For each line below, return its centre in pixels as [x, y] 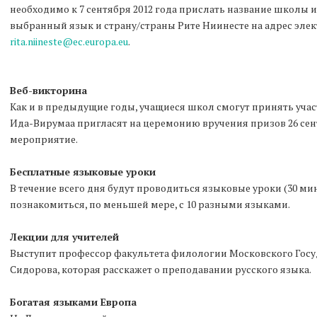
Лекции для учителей [64, 237]
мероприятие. [44, 139]
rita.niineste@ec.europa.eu [69, 41]
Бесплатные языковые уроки [83, 172]
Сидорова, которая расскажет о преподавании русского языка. [161, 269]
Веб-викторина [48, 90]
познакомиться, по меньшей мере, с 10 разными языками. [150, 204]
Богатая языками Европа [73, 302]
